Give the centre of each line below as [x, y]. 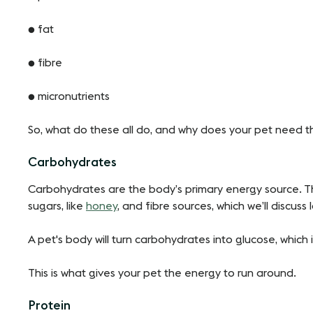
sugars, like [57, 206]
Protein [49, 305]
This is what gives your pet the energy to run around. [162, 273]
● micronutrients [69, 96]
